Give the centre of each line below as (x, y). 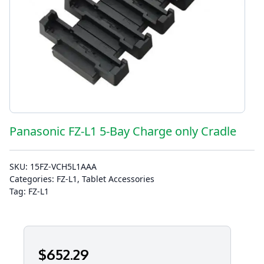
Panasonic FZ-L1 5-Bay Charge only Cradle (123, 131)
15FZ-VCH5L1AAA (63, 167)
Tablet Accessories (118, 179)
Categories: (33, 179)
